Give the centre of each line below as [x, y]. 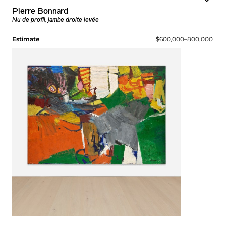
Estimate [26, 39]
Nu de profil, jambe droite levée [55, 20]
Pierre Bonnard [40, 12]
